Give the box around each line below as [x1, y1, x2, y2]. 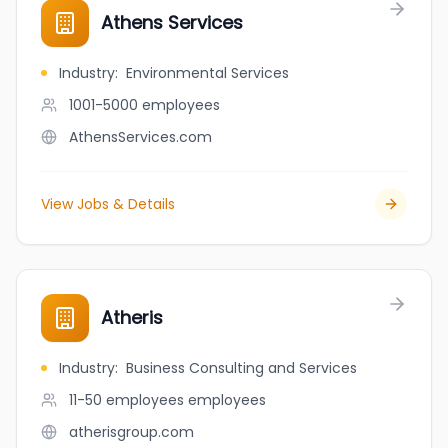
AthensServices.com [69, 127, 212, 147]
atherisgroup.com [69, 422, 194, 442]
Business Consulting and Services [126, 358, 357, 378]
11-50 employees [69, 390, 184, 410]
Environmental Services [126, 63, 289, 83]
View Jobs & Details [41, 194, 175, 214]
